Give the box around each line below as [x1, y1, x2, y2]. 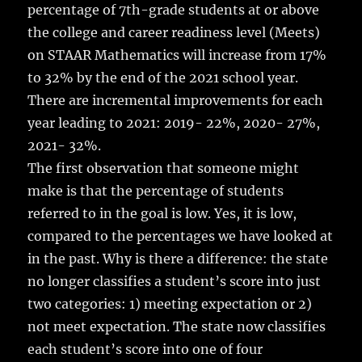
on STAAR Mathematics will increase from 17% [27, 47, 327, 64]
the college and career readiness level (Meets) [27, 24, 321, 41]
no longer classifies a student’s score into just [27, 273, 322, 290]
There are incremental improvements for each [27, 92, 324, 109]
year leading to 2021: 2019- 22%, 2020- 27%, [27, 115, 321, 132]
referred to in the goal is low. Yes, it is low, [27, 205, 297, 222]
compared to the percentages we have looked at [27, 228, 334, 245]
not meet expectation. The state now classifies [27, 318, 326, 335]
